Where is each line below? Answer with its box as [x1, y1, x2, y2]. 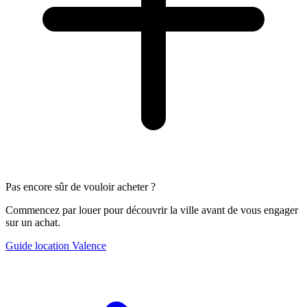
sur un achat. [5, 217, 60, 229]
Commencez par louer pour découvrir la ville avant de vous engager [5, 204, 298, 217]
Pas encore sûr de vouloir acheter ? [5, 181, 156, 193]
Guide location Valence [5, 240, 106, 252]
